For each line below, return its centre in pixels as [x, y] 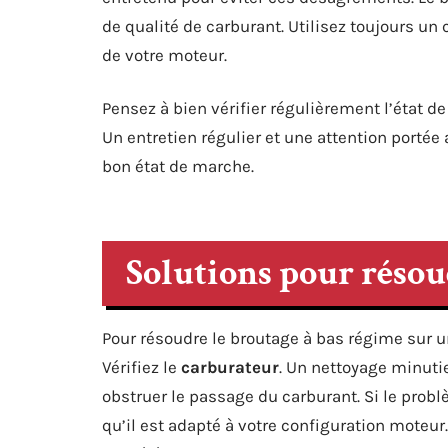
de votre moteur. [164, 55]
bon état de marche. [178, 166]
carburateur [230, 367]
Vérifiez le [141, 367]
